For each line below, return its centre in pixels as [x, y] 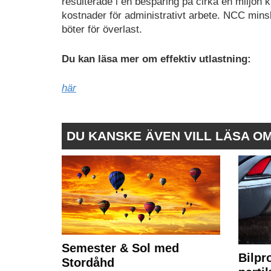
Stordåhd [88, 262]
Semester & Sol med [120, 248]
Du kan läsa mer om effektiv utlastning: [156, 59]
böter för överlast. [102, 29]
